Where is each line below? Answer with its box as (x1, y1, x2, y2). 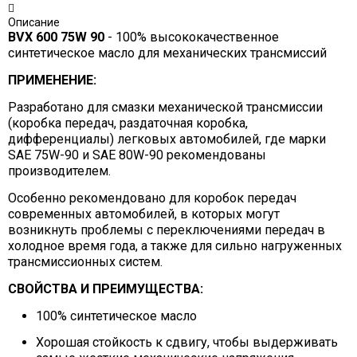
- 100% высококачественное (104, 29, 279, 45)
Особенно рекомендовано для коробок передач (7, 190, 296, 206)
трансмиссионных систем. (7, 253, 163, 269)
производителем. (7, 163, 111, 178)
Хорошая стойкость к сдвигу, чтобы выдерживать (35, 334, 338, 350)
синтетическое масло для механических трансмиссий (7, 45, 327, 61)
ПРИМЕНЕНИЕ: (7, 72, 96, 88)
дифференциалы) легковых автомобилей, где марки (7, 131, 326, 147)
